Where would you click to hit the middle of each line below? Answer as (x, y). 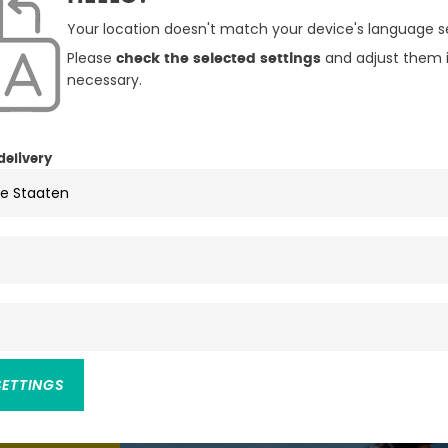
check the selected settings (218, 59)
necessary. (104, 80)
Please (91, 58)
